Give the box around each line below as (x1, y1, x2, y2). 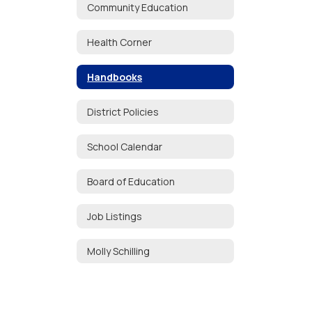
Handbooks (87, 70, 142, 84)
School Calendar (87, 139, 162, 153)
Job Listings (87, 209, 142, 223)
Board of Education (87, 174, 175, 188)
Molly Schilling (87, 244, 150, 258)
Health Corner (87, 35, 152, 49)
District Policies (87, 104, 159, 118)
